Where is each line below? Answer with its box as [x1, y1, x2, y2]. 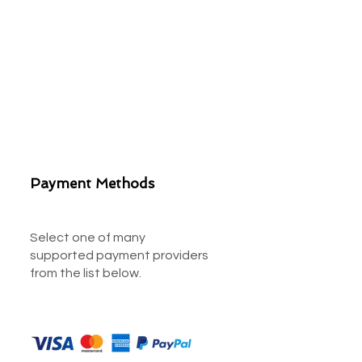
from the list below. [30, 267, 141, 280]
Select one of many [30, 231, 145, 244]
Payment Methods [30, 175, 154, 192]
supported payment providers [30, 249, 208, 262]
